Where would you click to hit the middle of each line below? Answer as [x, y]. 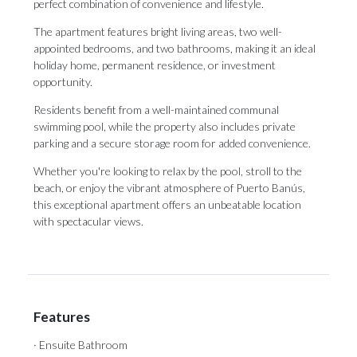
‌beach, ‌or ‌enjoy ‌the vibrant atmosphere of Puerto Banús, [169, 188]
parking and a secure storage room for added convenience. [172, 143]
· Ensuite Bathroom [80, 345]
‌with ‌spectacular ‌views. [88, 221]
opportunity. [63, 82]
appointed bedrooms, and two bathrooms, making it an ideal [175, 48]
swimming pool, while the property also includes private [165, 126]
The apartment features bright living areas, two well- [158, 31]
